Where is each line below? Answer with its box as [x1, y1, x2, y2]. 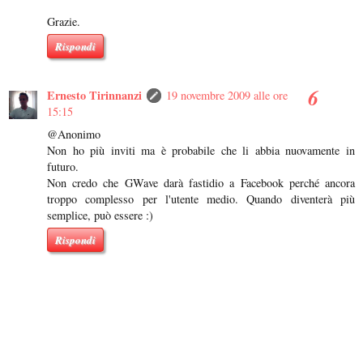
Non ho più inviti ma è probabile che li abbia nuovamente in [47, 142, 355, 158]
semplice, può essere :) [47, 207, 153, 223]
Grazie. [47, 14, 80, 30]
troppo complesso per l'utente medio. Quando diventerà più [47, 190, 355, 207]
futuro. [47, 158, 79, 174]
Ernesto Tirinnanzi [47, 86, 142, 104]
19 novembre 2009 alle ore [166, 87, 288, 103]
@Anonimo [47, 126, 100, 142]
